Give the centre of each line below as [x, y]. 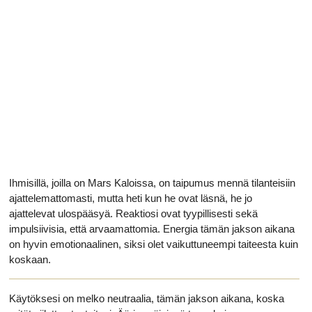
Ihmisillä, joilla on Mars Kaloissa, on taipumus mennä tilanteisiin [152, 183]
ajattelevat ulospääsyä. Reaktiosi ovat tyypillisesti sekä [133, 213]
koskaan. [30, 259]
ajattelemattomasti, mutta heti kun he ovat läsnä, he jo [131, 198]
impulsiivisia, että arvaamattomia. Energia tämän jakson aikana [152, 229]
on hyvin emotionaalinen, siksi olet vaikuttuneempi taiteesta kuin [154, 244]
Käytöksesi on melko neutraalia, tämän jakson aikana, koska [147, 298]
